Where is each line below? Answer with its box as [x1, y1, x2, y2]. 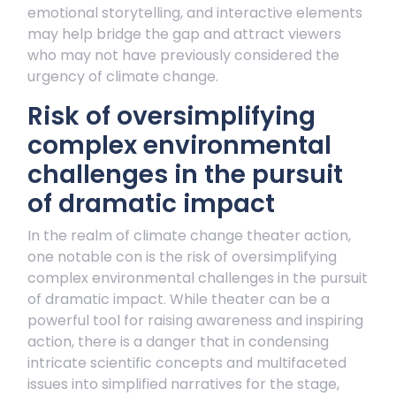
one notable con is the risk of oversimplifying [27, 247, 337, 267]
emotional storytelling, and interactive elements [27, 3, 362, 23]
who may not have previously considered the [27, 45, 339, 65]
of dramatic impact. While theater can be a [27, 289, 330, 309]
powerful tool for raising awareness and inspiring [27, 310, 363, 331]
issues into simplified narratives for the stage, [27, 374, 339, 394]
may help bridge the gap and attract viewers [27, 24, 341, 44]
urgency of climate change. [27, 66, 218, 87]
